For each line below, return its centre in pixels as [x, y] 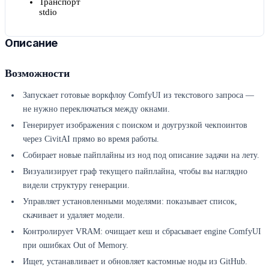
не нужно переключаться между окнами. [96, 109]
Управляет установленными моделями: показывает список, [130, 202]
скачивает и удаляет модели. [74, 216]
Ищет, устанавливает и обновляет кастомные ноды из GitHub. [135, 262]
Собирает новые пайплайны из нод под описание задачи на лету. [141, 156]
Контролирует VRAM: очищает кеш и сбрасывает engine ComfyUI [142, 232]
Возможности [37, 74]
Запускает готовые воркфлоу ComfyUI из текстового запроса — [138, 95]
